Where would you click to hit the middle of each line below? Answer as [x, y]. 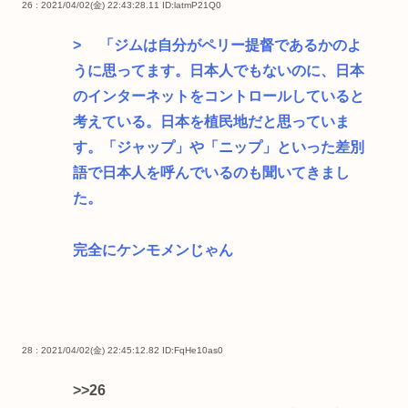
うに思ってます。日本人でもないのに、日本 [219, 71]
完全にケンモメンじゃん [153, 250]
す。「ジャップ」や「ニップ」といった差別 [219, 148]
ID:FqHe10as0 [193, 350]
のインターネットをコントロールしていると [219, 97]
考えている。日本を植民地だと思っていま [211, 122]
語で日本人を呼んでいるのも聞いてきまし [211, 173]
